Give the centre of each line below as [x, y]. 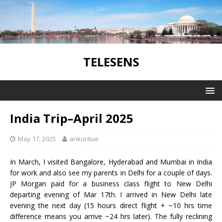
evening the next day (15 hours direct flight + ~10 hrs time [111, 205]
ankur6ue [84, 139]
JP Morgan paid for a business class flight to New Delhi [111, 183]
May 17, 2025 [37, 139]
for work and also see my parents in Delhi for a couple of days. [111, 172]
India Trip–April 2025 [72, 118]
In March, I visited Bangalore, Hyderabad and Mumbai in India [111, 162]
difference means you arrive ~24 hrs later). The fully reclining [111, 216]
